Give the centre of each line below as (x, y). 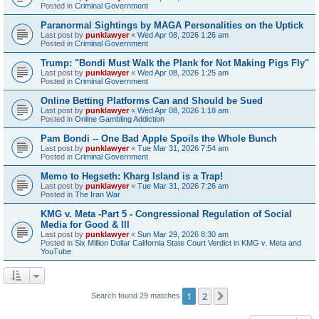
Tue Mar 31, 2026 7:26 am (183, 185)
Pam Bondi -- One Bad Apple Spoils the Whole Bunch (159, 138)
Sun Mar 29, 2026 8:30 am (183, 234)
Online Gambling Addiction (120, 119)
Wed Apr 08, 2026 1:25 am (183, 72)
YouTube (56, 251)
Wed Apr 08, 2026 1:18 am (183, 110)
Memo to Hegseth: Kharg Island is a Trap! (132, 176)
